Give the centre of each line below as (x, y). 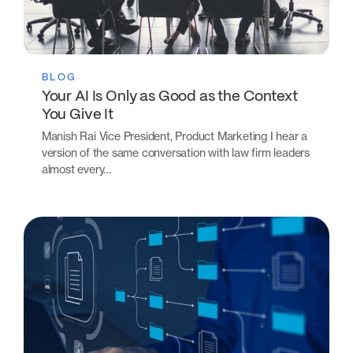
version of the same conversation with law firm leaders (175, 153)
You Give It (79, 115)
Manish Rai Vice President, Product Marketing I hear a (175, 136)
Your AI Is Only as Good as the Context (169, 97)
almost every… (76, 169)
